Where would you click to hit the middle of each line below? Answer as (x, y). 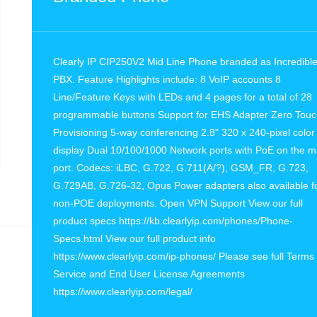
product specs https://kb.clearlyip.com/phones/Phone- (173, 221)
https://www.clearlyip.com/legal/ (123, 292)
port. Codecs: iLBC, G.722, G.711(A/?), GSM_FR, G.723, (181, 168)
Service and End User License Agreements (149, 274)
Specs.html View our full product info (134, 238)
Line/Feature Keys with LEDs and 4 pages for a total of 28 (183, 97)
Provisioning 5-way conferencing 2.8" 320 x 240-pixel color (184, 132)
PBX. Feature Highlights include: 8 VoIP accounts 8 (167, 79)
